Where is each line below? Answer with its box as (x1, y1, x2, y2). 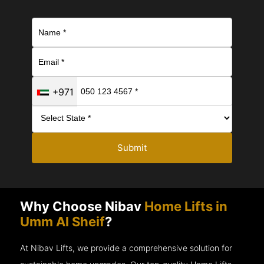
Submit (117, 143, 147, 154)
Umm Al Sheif (20, 214, 105, 230)
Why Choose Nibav (20, 199, 142, 214)
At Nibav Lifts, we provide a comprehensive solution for (20, 243, 233, 253)
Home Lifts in (141, 199, 228, 214)
